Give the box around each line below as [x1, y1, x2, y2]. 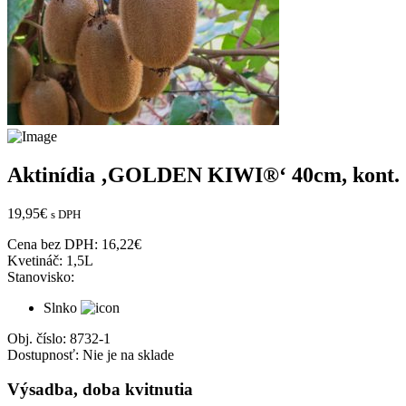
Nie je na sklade [82, 346, 174, 362]
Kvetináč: [7, 252, 63, 268]
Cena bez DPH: [7, 236, 98, 252]
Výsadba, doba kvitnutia [7, 380, 193, 400]
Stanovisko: [7, 268, 74, 285]
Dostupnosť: [7, 346, 79, 362]
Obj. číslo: [7, 330, 66, 346]
